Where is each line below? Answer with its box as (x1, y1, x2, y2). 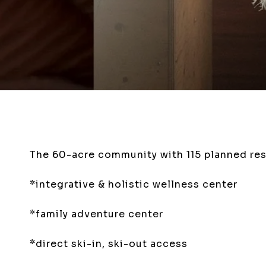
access (150, 237, 188, 250)
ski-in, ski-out (71, 237, 150, 250)
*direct (30, 237, 71, 250)
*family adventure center (30, 207, 163, 220)
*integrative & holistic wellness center (30, 178, 237, 191)
